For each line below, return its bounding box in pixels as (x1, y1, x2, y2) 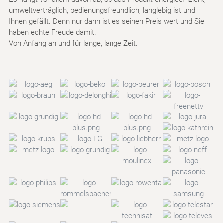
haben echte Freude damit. (8, 28, 96, 37)
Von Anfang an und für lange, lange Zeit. (8, 39, 138, 48)
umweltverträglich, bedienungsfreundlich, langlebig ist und (8, 6, 195, 15)
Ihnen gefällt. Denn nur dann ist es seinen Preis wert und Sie (8, 17, 204, 26)
